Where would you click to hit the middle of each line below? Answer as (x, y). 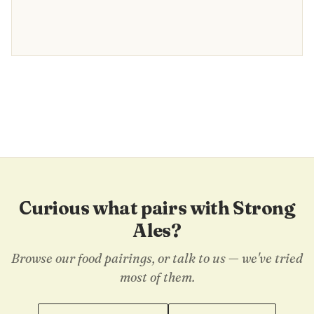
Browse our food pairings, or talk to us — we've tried (157, 258)
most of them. (157, 277)
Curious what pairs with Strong (157, 208)
